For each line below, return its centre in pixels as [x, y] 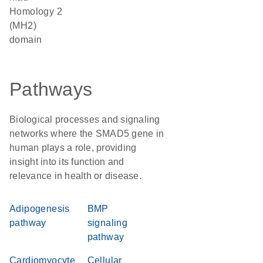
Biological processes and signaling [85, 119]
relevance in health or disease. [75, 176]
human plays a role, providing [73, 148]
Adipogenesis [40, 209]
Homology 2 [36, 11]
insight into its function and [67, 162]
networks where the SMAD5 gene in [87, 134]
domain [26, 40]
